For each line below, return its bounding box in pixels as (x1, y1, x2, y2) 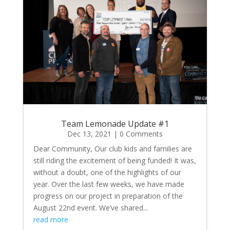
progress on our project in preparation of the (33, 191, 183, 201)
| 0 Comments (111, 129, 163, 139)
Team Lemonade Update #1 (61, 118, 169, 130)
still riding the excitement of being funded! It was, (33, 156, 196, 166)
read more (33, 215, 68, 225)
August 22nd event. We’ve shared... (33, 203, 148, 213)
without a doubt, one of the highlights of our (33, 167, 181, 178)
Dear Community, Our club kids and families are (33, 144, 192, 154)
